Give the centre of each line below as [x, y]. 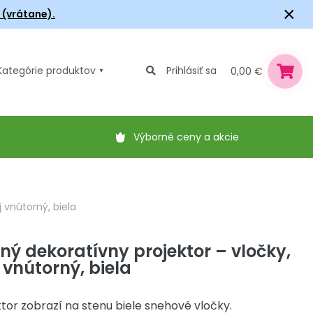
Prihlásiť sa [191, 71]
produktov [71, 71]
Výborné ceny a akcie [186, 137]
